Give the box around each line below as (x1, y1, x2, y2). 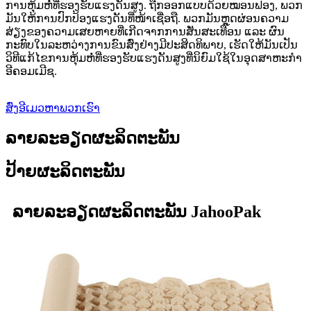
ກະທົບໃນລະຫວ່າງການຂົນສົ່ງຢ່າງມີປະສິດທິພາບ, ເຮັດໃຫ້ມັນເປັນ (6, 39, 298, 51)
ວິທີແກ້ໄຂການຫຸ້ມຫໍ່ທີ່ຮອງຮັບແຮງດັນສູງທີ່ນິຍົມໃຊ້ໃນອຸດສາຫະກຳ (6, 52, 302, 65)
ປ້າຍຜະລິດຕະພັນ (6, 162, 125, 180)
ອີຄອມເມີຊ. (6, 65, 57, 78)
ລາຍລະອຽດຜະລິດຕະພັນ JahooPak (12, 202, 261, 221)
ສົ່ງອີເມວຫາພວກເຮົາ (6, 102, 100, 115)
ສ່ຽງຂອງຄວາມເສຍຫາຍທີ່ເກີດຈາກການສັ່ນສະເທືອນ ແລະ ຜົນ (6, 26, 285, 38)
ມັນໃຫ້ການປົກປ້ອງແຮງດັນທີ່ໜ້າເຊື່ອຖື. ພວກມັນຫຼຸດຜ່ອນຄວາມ (6, 12, 289, 25)
